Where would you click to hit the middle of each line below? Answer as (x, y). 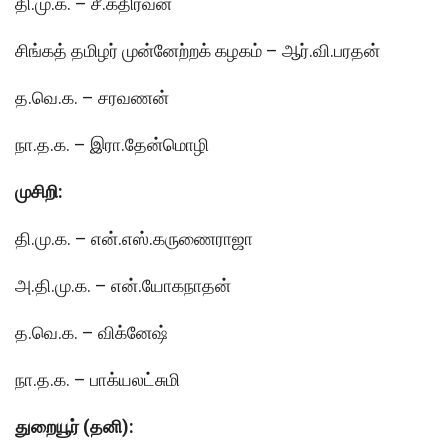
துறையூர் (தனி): (74, 426)
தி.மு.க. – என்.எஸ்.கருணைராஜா (134, 238)
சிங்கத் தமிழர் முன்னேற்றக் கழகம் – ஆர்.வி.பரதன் (197, 50)
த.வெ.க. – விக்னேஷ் (91, 332)
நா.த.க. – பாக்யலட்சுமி (97, 379)
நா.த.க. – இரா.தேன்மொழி (112, 144)
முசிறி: (39, 191)
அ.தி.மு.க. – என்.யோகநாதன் (123, 285)
